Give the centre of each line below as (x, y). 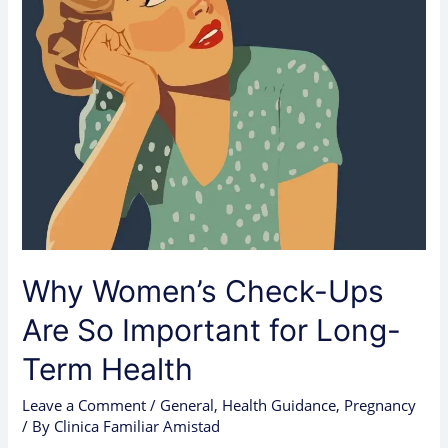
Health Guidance (279, 404)
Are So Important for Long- (212, 329)
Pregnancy (380, 404)
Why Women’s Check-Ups (203, 290)
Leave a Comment (84, 404)
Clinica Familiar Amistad (137, 425)
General (187, 404)
